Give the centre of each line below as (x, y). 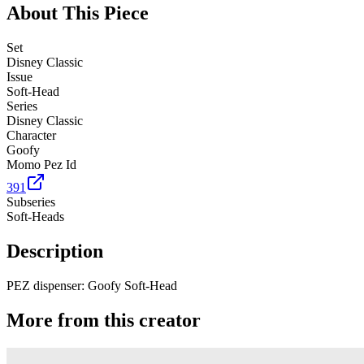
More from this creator (104, 320)
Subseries (31, 202)
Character (31, 136)
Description (55, 251)
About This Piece (78, 13)
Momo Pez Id (41, 165)
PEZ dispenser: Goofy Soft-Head (92, 285)
